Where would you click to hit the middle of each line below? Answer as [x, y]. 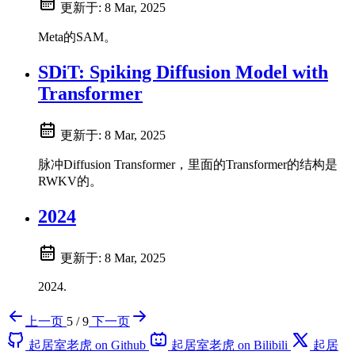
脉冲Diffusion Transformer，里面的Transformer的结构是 [188, 165]
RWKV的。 [70, 181]
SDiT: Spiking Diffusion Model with [183, 73]
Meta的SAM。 [77, 37]
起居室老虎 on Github [87, 345]
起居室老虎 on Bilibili [229, 345]
